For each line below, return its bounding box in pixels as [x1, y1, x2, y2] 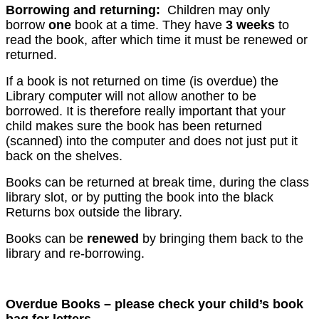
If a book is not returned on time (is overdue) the [6, 73, 278, 88]
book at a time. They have [75, 17, 222, 32]
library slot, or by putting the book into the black [6, 189, 273, 204]
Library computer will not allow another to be [6, 88, 256, 103]
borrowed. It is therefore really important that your [6, 103, 286, 118]
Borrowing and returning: [6, 2, 167, 17]
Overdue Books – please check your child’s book [6, 296, 303, 311]
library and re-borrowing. [6, 246, 145, 261]
